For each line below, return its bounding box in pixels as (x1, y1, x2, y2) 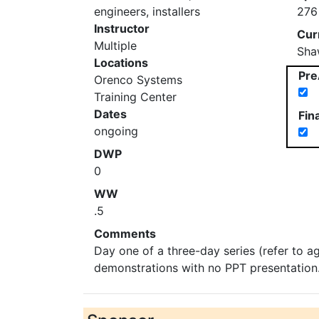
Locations (94, 56, 148, 70)
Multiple (94, 38, 137, 53)
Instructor (94, 21, 150, 36)
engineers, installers (94, 4, 200, 19)
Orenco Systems (94, 73, 182, 87)
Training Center (94, 90, 177, 104)
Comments (94, 226, 156, 241)
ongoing (94, 124, 138, 138)
